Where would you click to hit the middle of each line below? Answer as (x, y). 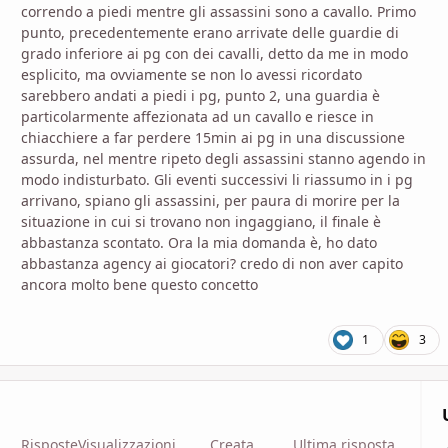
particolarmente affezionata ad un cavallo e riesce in (197, 116)
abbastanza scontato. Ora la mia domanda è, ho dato (199, 242)
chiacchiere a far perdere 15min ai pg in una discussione (213, 137)
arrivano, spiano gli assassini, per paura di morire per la (210, 200)
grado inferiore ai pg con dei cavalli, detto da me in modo (214, 53)
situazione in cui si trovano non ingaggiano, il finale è (201, 221)
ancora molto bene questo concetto (139, 284)
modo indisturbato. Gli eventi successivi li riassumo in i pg (217, 179)
